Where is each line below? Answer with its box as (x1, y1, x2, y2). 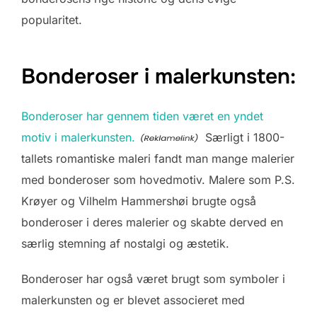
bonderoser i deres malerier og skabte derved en (21, 214, 283, 229)
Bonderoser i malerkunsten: (21, 62, 296, 90)
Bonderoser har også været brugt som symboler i (21, 271, 285, 286)
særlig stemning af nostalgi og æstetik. (21, 236, 229, 250)
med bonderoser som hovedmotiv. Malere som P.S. (21, 172, 295, 187)
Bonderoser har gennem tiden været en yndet (21, 108, 263, 123)
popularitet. (21, 13, 82, 27)
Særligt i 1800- (202, 129, 284, 144)
